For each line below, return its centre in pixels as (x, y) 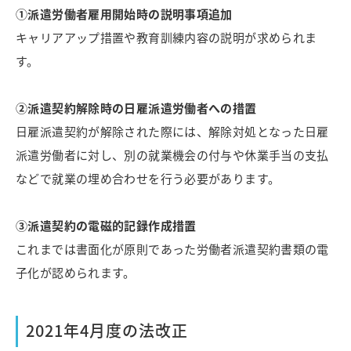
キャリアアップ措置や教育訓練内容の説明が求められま (166, 38)
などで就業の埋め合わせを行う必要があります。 (148, 179)
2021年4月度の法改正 (107, 331)
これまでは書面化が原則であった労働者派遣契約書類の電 (172, 249)
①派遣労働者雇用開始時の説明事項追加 (124, 14)
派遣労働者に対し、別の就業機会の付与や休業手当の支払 (172, 155)
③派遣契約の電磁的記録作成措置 (106, 226)
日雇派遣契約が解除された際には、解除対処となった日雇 (172, 132)
